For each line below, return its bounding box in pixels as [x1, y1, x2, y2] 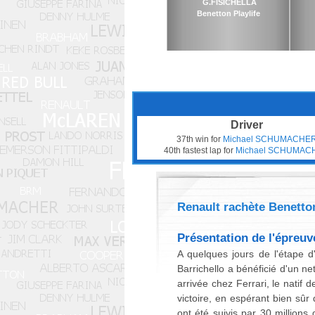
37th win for [176, 134, 223, 144]
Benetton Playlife [196, 9, 260, 18]
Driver [230, 119, 263, 131]
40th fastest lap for [163, 146, 236, 155]
